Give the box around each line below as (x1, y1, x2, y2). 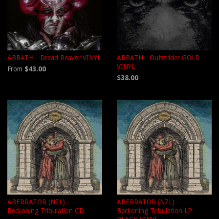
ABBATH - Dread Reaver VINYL (7, 54, 101, 62)
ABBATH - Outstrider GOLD (117, 54, 200, 62)
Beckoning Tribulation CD (7, 207, 84, 215)
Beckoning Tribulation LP (117, 207, 192, 215)
